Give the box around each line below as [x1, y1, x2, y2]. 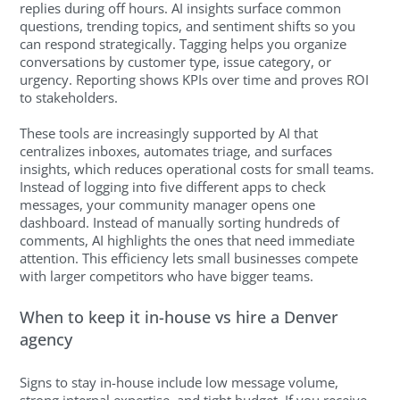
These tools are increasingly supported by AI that [20, 123, 319, 142]
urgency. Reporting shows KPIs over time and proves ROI [20, 70, 370, 88]
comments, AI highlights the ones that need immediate [20, 230, 355, 249]
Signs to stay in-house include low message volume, [20, 372, 339, 391]
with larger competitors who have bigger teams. [20, 266, 314, 285]
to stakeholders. [20, 87, 119, 106]
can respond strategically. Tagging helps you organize [20, 34, 347, 53]
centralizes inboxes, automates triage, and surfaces [20, 141, 333, 160]
